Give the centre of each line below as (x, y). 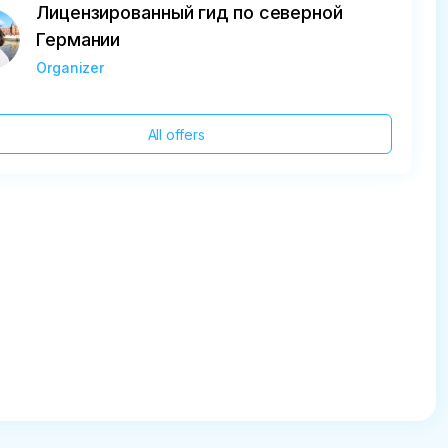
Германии (78, 39)
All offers (176, 134)
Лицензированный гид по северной (189, 12)
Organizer (70, 67)
